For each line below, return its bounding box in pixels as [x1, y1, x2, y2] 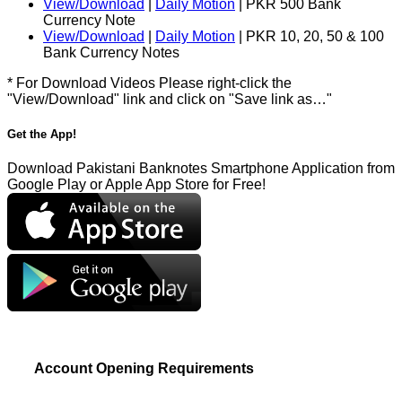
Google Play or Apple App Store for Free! [7, 177, 266, 193]
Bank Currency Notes [43, 44, 179, 60]
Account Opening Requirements [34, 361, 254, 377]
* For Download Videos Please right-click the [7, 74, 292, 91]
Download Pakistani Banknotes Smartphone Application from [7, 161, 395, 177]
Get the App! [7, 127, 76, 142]
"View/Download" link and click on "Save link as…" [7, 91, 332, 107]
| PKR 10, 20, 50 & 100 [235, 28, 384, 44]
